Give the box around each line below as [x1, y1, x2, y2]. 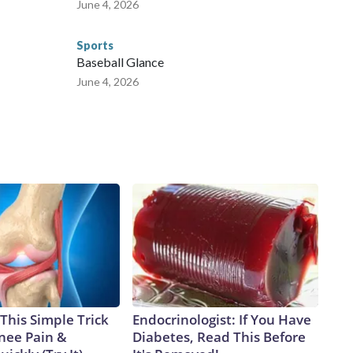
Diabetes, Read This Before [132, 328, 306, 347]
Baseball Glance [76, 54, 164, 70]
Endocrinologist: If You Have [132, 310, 311, 329]
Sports [76, 39, 113, 53]
